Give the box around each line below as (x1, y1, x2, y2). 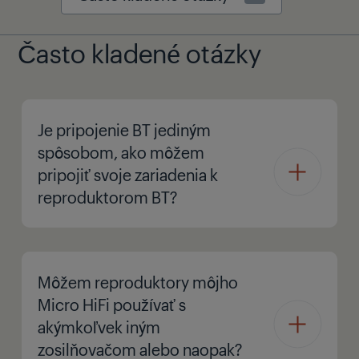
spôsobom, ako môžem (38, 141, 204, 163)
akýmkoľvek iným (38, 316, 160, 337)
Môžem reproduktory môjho (38, 271, 238, 292)
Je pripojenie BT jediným (38, 119, 211, 140)
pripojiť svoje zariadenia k (38, 163, 218, 185)
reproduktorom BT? (38, 186, 177, 208)
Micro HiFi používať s (38, 293, 186, 315)
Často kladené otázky (18, 34, 261, 70)
